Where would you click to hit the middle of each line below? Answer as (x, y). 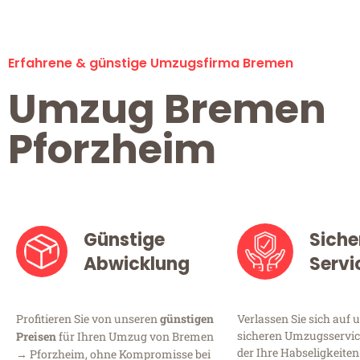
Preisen (36, 337)
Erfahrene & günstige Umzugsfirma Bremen (151, 63)
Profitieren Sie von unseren (88, 319)
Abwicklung (137, 264)
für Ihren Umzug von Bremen (135, 337)
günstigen (187, 319)
